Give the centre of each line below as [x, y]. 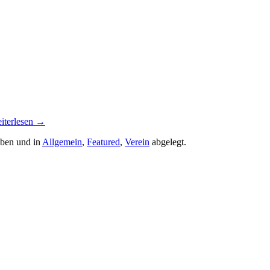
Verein [137, 142]
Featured [103, 142]
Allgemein [62, 142]
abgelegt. [168, 142]
